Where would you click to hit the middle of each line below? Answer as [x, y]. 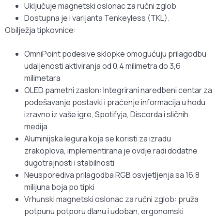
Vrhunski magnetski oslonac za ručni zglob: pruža [111, 199]
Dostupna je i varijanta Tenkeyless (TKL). [97, 18]
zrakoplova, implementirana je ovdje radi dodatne [111, 151]
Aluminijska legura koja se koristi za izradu [98, 139]
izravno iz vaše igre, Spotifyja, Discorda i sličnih [106, 115]
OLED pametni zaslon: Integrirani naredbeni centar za [118, 90]
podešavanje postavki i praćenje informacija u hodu [115, 102]
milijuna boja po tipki [59, 187]
